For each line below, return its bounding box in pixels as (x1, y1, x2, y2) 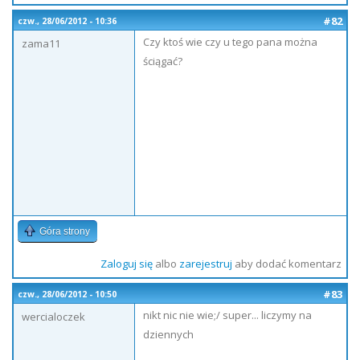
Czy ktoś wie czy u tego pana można (143, 35, 317, 49)
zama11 (22, 36, 60, 51)
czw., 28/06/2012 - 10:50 (18, 288, 117, 300)
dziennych (143, 327, 194, 342)
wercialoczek (22, 309, 85, 324)
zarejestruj (178, 256, 232, 271)
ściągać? (143, 54, 182, 68)
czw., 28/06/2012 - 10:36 (18, 15, 117, 27)
